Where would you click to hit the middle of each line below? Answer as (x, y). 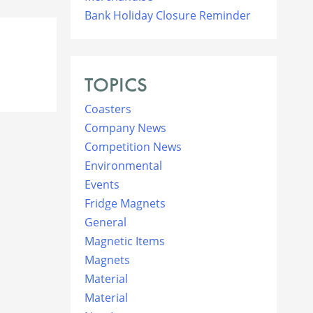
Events (102, 184)
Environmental (123, 165)
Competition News (133, 146)
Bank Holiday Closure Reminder (168, 15)
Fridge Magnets (125, 203)
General (105, 222)
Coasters (108, 109)
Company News (125, 128)
